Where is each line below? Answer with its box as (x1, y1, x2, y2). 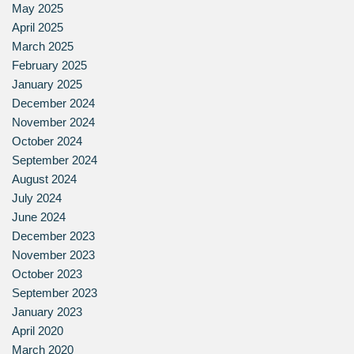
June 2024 (12, 209, 66, 224)
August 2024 (12, 171, 77, 186)
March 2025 (12, 39, 73, 53)
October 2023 (12, 266, 82, 281)
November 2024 (12, 115, 95, 129)
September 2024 (12, 153, 97, 167)
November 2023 (12, 247, 95, 262)
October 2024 (12, 134, 82, 148)
